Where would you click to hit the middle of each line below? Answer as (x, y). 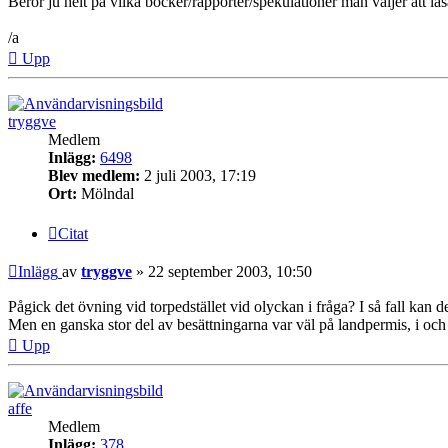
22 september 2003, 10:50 (230, 271)
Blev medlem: (94, 175)
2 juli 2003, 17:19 (198, 175)
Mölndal (105, 193)
